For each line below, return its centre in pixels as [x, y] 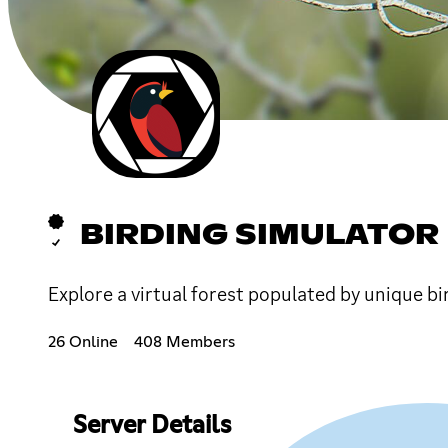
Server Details [151, 425]
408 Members [184, 341]
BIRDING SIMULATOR [259, 235]
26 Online [83, 341]
